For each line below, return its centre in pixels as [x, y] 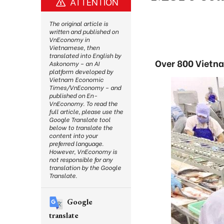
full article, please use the [86, 111]
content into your [73, 135]
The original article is [78, 23]
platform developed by [81, 71]
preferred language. [76, 143]
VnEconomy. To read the [83, 103]
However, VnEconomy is [83, 151]
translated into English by [85, 55]
